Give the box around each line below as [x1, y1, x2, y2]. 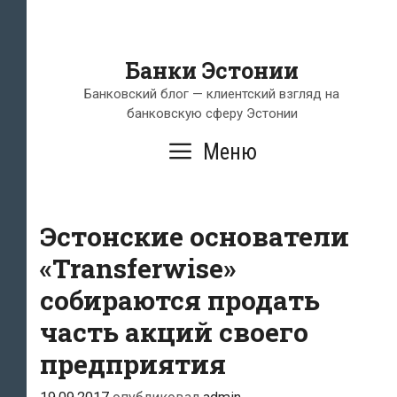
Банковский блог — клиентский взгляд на [84, 86, 339, 102]
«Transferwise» [40, 251, 236, 285]
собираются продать [40, 283, 320, 317]
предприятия [40, 346, 226, 381]
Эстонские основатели [40, 219, 349, 253]
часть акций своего [40, 315, 308, 349]
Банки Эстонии [125, 56, 299, 85]
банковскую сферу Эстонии [126, 105, 298, 121]
